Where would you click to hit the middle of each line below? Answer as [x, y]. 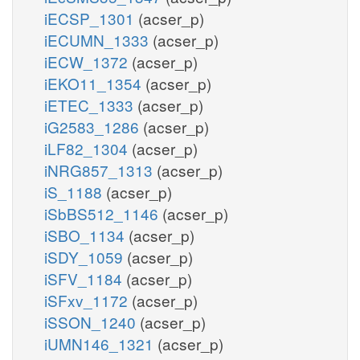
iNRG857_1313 [100, 170]
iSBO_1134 [86, 235]
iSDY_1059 [86, 256]
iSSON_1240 [92, 321]
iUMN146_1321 [101, 343]
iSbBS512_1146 [103, 213]
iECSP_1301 [91, 18]
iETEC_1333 [91, 104]
